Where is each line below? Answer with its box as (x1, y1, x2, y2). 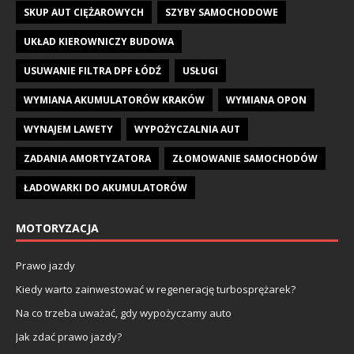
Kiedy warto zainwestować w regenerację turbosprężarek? (16, 281, 296, 296)
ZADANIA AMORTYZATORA (24, 151, 151, 165)
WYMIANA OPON (226, 92, 307, 107)
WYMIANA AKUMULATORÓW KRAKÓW (24, 92, 205, 107)
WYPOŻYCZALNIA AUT (134, 122, 240, 136)
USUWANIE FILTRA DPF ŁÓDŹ (24, 63, 161, 77)
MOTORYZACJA (16, 220, 99, 235)
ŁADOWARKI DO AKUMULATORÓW (24, 180, 187, 194)
